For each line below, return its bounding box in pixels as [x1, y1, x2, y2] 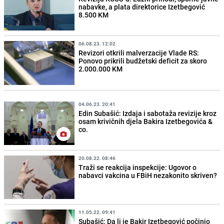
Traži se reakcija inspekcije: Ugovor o [78, 162, 197, 172]
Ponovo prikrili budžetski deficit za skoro [78, 56, 207, 66]
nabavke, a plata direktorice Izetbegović [78, 2, 205, 12]
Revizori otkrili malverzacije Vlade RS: [78, 48, 199, 58]
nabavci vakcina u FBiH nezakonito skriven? [78, 170, 217, 180]
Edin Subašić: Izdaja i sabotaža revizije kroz [78, 108, 217, 118]
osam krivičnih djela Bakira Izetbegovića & [78, 116, 213, 126]
